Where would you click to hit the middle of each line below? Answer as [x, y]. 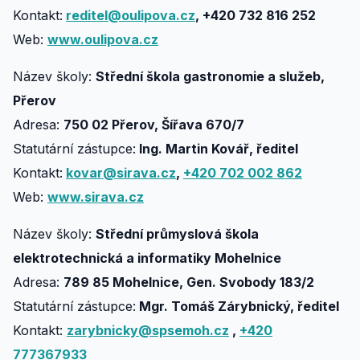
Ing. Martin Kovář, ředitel [217, 149]
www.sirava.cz [96, 197]
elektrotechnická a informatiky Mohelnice [147, 258]
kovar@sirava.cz [121, 173]
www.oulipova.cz [103, 39]
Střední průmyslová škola [177, 234]
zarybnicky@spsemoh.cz [148, 330]
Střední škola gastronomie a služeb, [210, 76]
